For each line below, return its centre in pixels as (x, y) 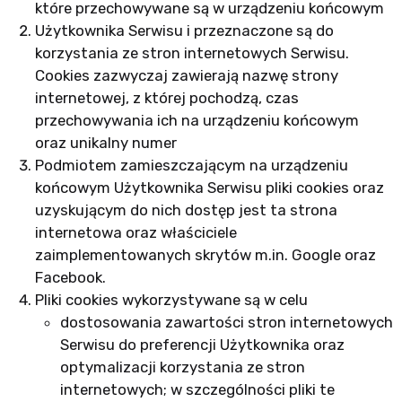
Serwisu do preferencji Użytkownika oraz (202, 345)
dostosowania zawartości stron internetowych (226, 322)
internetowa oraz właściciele (135, 232)
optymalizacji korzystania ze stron (182, 367)
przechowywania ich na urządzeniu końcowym (197, 120)
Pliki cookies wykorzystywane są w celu (171, 300)
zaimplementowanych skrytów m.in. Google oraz (205, 255)
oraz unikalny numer (105, 143)
